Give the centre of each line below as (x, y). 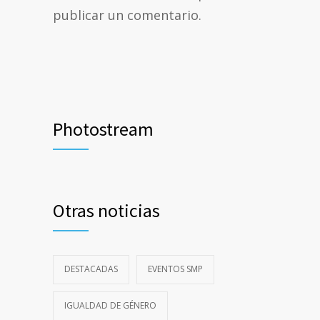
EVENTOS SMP (175, 269)
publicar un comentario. (127, 15)
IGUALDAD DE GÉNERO (110, 306)
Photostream (103, 129)
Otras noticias (106, 211)
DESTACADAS (91, 269)
